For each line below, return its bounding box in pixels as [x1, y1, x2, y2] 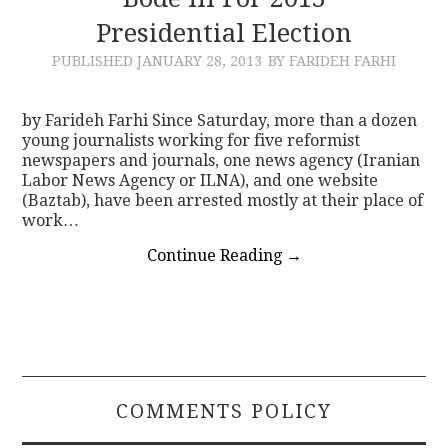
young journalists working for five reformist [22, 130, 361, 150]
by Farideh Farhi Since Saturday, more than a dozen [22, 110, 418, 130]
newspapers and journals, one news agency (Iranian [22, 150, 421, 170]
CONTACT [48, 34, 139, 55]
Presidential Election [96, 17, 352, 48]
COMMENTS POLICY [116, 399, 332, 423]
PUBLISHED [52, 52, 137, 69]
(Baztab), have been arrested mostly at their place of [22, 190, 424, 210]
